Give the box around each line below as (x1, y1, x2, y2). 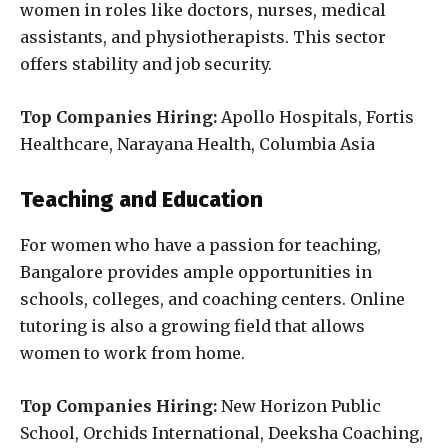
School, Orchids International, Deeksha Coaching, (20, 423, 423, 444)
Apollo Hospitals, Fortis (221, 107, 414, 128)
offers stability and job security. (20, 54, 272, 75)
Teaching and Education (20, 186, 263, 214)
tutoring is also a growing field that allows (20, 316, 365, 337)
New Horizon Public (217, 396, 381, 417)
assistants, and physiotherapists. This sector (20, 27, 386, 48)
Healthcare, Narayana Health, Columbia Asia (20, 134, 375, 155)
